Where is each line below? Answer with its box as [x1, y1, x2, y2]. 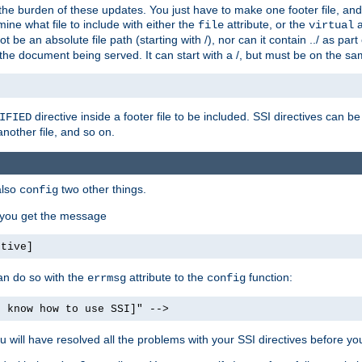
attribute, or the [224, 18, 309, 32]
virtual [309, 19, 354, 32]
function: [246, 270, 293, 284]
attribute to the [126, 270, 207, 284]
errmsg [87, 271, 126, 284]
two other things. [58, 182, 146, 196]
